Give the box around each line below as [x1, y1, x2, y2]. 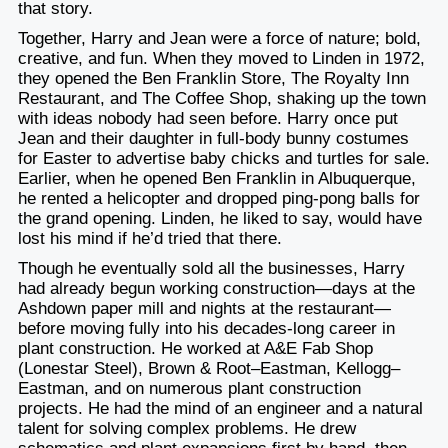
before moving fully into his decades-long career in [17, 318, 395, 338]
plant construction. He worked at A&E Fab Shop [17, 338, 373, 358]
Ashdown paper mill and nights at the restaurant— [17, 298, 391, 318]
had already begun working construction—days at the [17, 278, 415, 298]
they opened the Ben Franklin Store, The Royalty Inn [17, 68, 409, 88]
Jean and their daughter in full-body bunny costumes [17, 128, 409, 148]
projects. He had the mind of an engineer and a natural [17, 398, 423, 418]
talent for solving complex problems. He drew [17, 418, 356, 438]
